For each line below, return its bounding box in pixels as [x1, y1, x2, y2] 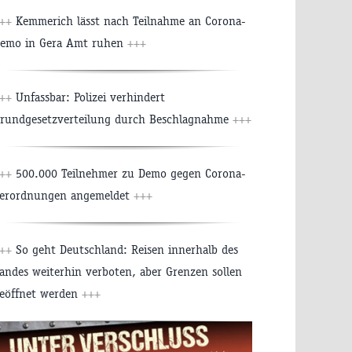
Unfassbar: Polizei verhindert [12, 90, 165, 105]
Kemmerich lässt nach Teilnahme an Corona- [12, 13, 246, 29]
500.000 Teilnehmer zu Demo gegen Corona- [12, 166, 246, 181]
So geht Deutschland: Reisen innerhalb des [12, 242, 238, 258]
